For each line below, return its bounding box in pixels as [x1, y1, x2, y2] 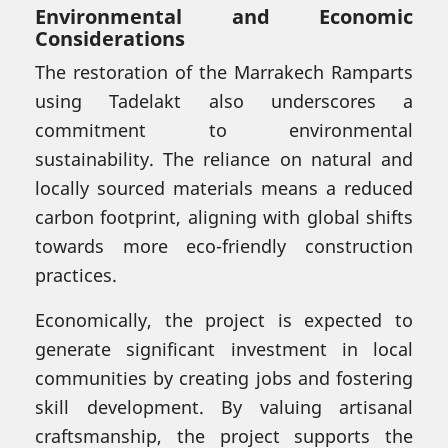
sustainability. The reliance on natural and [35, 146, 413, 171]
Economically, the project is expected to [35, 307, 413, 332]
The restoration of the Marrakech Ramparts [35, 59, 413, 84]
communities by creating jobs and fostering [35, 365, 413, 390]
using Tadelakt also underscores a [35, 88, 413, 113]
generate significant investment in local [35, 336, 413, 361]
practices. [35, 262, 117, 287]
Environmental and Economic [35, 2, 413, 30]
